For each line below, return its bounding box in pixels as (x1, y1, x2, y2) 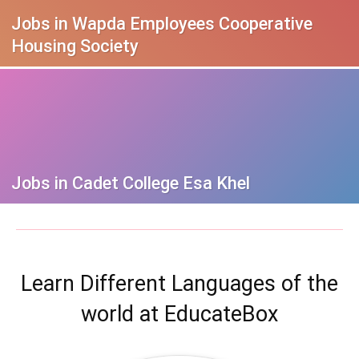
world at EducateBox (81, 301, 278, 327)
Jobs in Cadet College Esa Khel (11, 172, 250, 193)
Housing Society (11, 35, 139, 56)
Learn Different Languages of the (21, 270, 338, 296)
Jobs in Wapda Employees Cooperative (11, 13, 313, 34)
